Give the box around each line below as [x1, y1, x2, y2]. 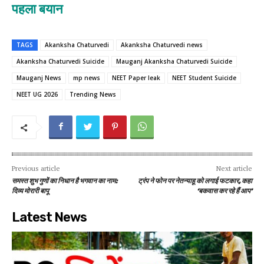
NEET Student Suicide [172, 74, 236, 82]
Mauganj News [16, 74, 61, 82]
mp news [73, 74, 100, 82]
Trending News [70, 90, 116, 98]
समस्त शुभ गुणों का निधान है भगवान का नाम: [12, 176, 117, 187]
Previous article [12, 164, 60, 173]
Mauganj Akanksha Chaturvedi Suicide [116, 57, 232, 65]
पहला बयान [12, 2, 63, 16]
